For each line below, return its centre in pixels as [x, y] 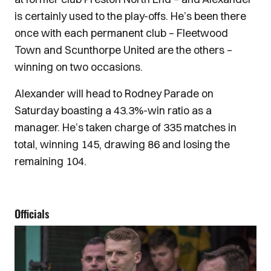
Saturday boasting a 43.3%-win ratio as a [113, 111]
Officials [32, 214]
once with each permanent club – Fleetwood [121, 33]
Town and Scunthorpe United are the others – [123, 50]
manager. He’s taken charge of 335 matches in [126, 128]
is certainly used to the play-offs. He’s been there [130, 16]
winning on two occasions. [79, 67]
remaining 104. [51, 162]
